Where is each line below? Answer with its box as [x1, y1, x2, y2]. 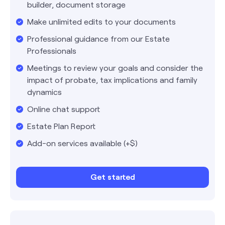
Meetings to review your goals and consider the [27, 62, 203, 72]
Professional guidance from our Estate [27, 33, 170, 43]
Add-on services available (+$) [27, 138, 138, 148]
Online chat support [27, 103, 100, 114]
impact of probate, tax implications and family [27, 74, 197, 84]
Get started [90, 171, 135, 181]
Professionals [27, 45, 76, 55]
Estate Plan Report [27, 121, 95, 131]
